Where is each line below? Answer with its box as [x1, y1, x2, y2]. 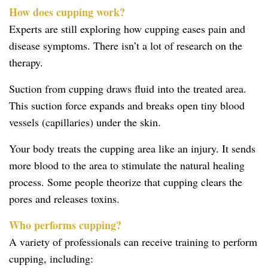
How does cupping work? [9, 4, 125, 20]
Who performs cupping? [9, 217, 121, 233]
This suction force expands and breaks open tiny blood [9, 98, 245, 112]
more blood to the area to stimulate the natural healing [9, 157, 245, 172]
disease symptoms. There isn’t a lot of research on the [9, 38, 242, 53]
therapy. [9, 54, 43, 69]
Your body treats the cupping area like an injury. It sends [9, 141, 255, 156]
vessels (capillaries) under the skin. [9, 114, 161, 129]
